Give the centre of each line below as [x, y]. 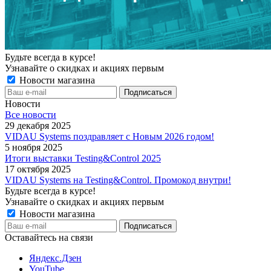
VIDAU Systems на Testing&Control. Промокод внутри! [118, 180]
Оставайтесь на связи [49, 237]
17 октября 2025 [38, 169]
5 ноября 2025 [34, 147]
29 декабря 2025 [38, 125]
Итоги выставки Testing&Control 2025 [83, 158]
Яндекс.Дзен [55, 258]
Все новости [31, 114]
